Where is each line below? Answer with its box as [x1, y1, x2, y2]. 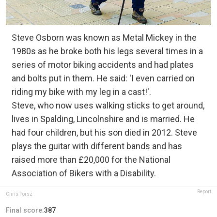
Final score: [6, 206, 44, 214]
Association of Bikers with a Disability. [12, 168, 156, 178]
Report [197, 188, 211, 194]
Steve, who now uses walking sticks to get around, [12, 100, 204, 110]
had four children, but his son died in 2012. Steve [12, 127, 197, 138]
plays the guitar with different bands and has [12, 140, 182, 151]
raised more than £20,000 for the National [12, 154, 170, 165]
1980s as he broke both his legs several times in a [12, 46, 203, 56]
